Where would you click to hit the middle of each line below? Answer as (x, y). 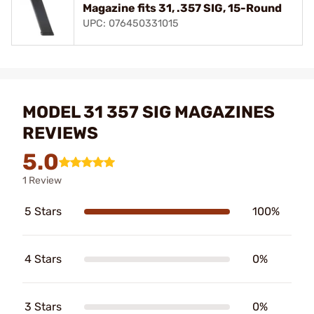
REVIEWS (60, 133)
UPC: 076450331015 (131, 23)
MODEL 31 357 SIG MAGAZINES (149, 112)
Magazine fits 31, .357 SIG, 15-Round (182, 8)
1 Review (42, 180)
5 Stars (43, 211)
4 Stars (43, 259)
